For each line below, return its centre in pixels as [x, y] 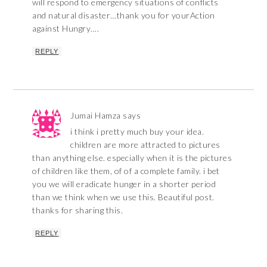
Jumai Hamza [96, 115]
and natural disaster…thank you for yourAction [124, 15]
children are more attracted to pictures [145, 144]
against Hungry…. [66, 28]
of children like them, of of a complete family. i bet [126, 170]
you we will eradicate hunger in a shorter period [124, 184]
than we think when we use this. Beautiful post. [123, 197]
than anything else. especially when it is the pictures [132, 157]
